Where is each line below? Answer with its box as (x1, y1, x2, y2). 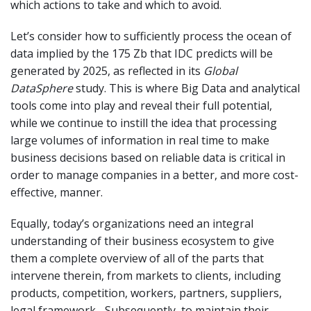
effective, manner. (10, 184, 103, 200)
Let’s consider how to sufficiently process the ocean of (10, 28, 292, 44)
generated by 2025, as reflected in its (10, 62, 203, 78)
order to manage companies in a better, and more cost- (10, 167, 299, 183)
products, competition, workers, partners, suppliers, (10, 285, 282, 301)
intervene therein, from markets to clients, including (10, 267, 281, 283)
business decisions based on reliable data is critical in (10, 149, 285, 165)
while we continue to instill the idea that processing (10, 115, 277, 131)
